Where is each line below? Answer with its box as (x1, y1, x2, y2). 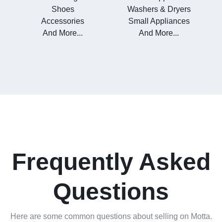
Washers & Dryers (127, 5, 191, 14)
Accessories (41, 17, 85, 26)
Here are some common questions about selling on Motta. (10, 212, 212, 221)
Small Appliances (128, 17, 190, 26)
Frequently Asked (11, 149, 211, 175)
